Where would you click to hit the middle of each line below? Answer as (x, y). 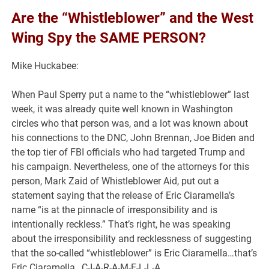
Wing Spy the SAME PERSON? (109, 38)
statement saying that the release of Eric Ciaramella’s (123, 195)
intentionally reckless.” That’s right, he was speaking (121, 224)
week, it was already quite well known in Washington (122, 109)
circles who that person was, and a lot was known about (130, 123)
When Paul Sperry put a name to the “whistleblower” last (131, 94)
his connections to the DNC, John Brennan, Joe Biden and (133, 138)
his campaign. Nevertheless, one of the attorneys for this (131, 166)
